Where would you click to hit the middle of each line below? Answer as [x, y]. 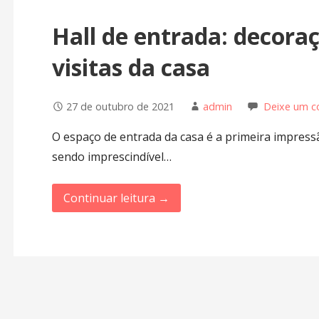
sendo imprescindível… [111, 156]
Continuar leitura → [116, 198]
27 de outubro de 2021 [120, 106]
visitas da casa [131, 68]
